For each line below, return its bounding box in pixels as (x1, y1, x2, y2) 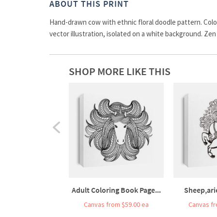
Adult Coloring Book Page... (72, 185, 161, 195)
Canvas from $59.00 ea (84, 200, 149, 209)
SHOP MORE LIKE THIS (69, 64, 170, 78)
